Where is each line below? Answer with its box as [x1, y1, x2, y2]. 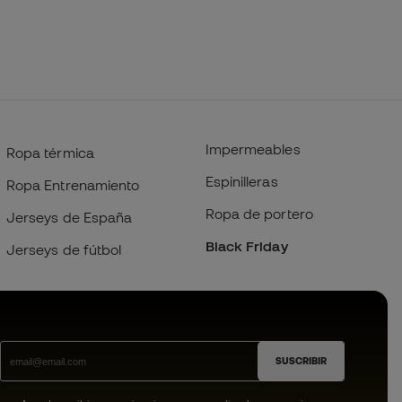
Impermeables [205, 141, 301, 157]
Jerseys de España [5, 209, 133, 225]
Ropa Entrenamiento [5, 177, 140, 193]
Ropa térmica [5, 144, 94, 161]
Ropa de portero [205, 205, 313, 222]
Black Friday [205, 238, 288, 254]
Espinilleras [205, 173, 278, 189]
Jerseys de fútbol [5, 241, 122, 258]
